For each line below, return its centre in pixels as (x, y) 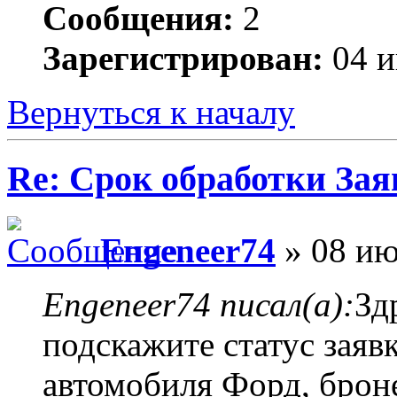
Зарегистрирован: (183, 58)
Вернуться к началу (151, 113)
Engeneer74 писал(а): (198, 304)
